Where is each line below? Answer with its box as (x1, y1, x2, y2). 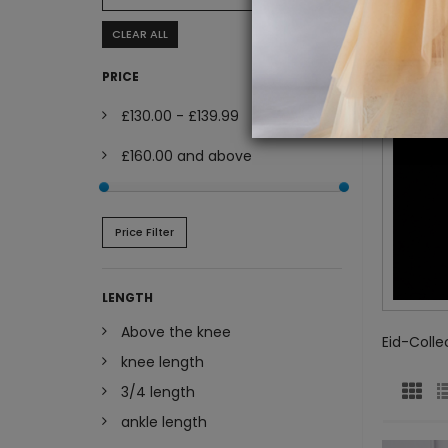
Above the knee (121, 322, 231, 343)
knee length (121, 352, 204, 373)
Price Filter (115, 224, 174, 241)
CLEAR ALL (112, 26, 168, 43)
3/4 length (121, 382, 195, 403)
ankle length (121, 412, 207, 433)
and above (173, 146, 252, 167)
